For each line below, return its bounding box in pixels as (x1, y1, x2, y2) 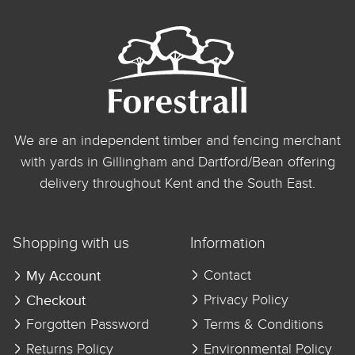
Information (190, 235, 265, 251)
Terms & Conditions (200, 317, 323, 332)
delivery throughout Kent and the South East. (40, 176, 315, 191)
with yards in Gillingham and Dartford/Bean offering (20, 155, 335, 170)
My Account (26, 267, 101, 284)
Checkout (26, 292, 86, 309)
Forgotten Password (22, 317, 149, 332)
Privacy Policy (200, 292, 288, 307)
